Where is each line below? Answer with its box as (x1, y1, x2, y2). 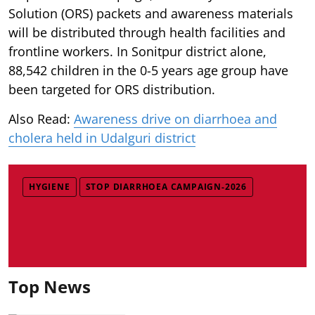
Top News (8, 274, 91, 298)
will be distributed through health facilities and (8, 23, 285, 41)
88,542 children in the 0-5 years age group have (8, 61, 288, 79)
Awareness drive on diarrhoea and (74, 110, 277, 127)
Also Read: (8, 110, 74, 127)
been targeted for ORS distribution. (8, 80, 215, 98)
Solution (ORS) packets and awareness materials (8, 4, 293, 22)
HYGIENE (29, 180, 70, 193)
